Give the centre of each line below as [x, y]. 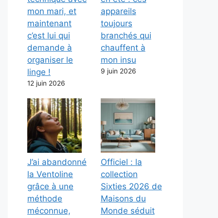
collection [119, 174]
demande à [50, 47]
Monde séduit [127, 211]
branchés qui [126, 35]
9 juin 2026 [118, 71]
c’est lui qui [49, 35]
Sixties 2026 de [131, 187]
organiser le [50, 60]
